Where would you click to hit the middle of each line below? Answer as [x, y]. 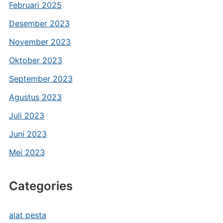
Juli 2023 [26, 115]
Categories [41, 186]
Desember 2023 [39, 23]
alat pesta [27, 215]
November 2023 [40, 42]
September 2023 [41, 79]
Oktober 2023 [35, 60]
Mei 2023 [27, 152]
